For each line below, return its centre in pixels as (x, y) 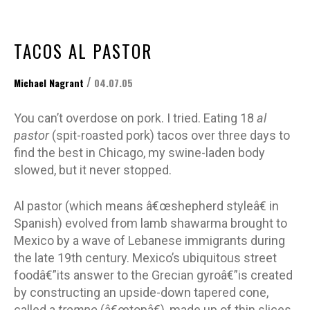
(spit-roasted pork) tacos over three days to (170, 135)
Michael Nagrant (49, 82)
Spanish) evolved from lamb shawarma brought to (151, 223)
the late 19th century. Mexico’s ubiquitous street (145, 257)
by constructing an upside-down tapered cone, (141, 292)
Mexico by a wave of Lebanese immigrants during (149, 240)
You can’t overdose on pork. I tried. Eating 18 (135, 118)
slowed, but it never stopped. (93, 170)
